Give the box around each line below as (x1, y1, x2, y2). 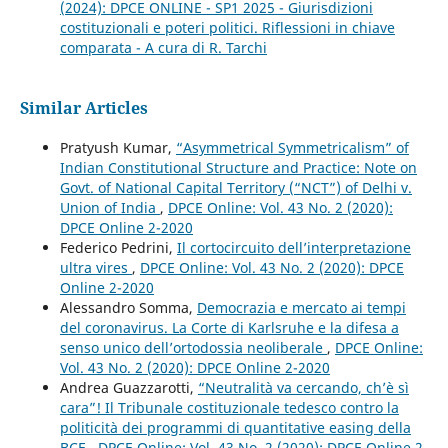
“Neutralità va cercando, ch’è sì (197, 378, 409, 398)
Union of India (59, 198, 160, 218)
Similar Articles (19, 97, 148, 120)
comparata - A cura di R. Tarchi (59, 38, 267, 58)
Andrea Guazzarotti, (59, 378, 198, 398)
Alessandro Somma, (59, 298, 197, 318)
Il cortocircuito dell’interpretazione (176, 238, 411, 258)
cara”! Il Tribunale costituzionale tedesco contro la (59, 398, 399, 418)
